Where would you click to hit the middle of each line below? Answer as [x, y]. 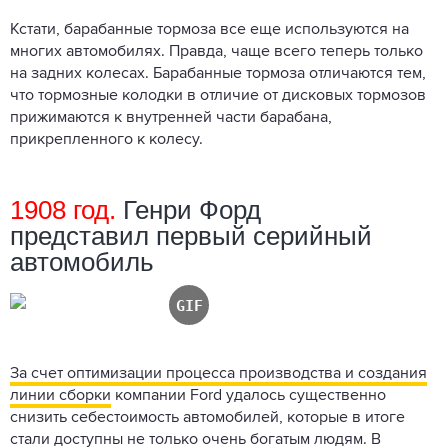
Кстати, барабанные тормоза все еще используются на [209, 29]
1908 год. [63, 209]
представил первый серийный [191, 235]
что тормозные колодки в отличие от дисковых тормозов [218, 95]
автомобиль [82, 261]
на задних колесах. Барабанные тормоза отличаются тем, [218, 73]
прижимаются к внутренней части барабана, [171, 117]
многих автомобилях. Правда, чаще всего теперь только [216, 51]
